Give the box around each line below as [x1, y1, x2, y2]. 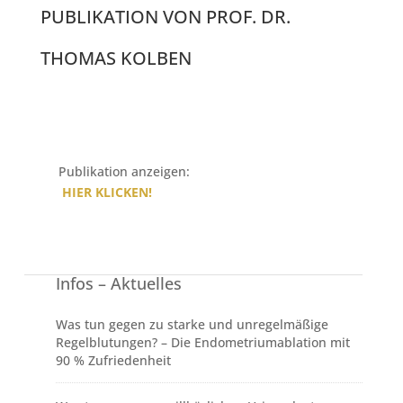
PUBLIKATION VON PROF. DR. [40, 4, 291, 30]
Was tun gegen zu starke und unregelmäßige [55, 316, 328, 334]
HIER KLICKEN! [58, 184, 152, 201]
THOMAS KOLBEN [40, 46, 192, 71]
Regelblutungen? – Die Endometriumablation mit [55, 334, 350, 352]
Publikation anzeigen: [58, 163, 190, 181]
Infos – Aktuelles [55, 273, 182, 295]
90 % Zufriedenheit [55, 352, 171, 370]
